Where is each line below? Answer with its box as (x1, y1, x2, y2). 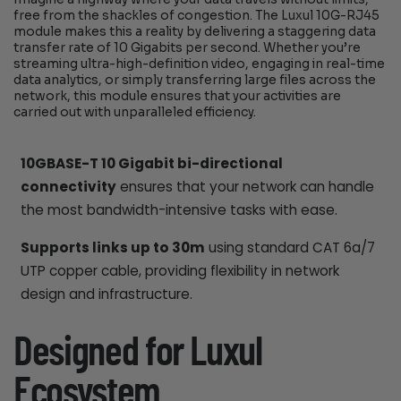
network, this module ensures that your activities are (13, 89, 342, 105)
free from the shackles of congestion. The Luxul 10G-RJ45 (13, 8, 380, 24)
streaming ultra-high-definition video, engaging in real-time (13, 56, 386, 73)
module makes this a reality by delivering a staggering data (13, 24, 377, 40)
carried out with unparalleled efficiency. (13, 105, 257, 121)
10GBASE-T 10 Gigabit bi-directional (20, 154, 283, 174)
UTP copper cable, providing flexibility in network (20, 260, 339, 280)
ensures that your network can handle (115, 177, 374, 197)
